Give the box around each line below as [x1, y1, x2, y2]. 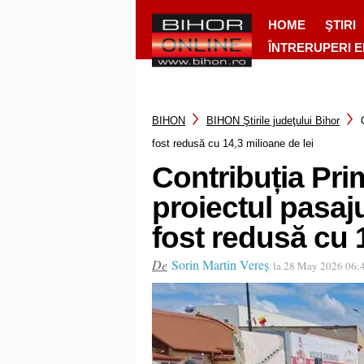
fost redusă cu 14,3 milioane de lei [152, 136, 314, 149]
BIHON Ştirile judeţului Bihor [206, 114, 340, 127]
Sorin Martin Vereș [171, 255, 269, 273]
